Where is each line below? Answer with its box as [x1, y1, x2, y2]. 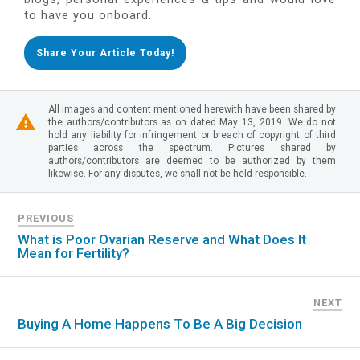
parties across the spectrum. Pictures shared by [48, 142, 336, 154]
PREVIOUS [18, 212, 75, 225]
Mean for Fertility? [18, 245, 130, 262]
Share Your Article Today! [36, 47, 174, 59]
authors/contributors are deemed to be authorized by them [48, 155, 336, 167]
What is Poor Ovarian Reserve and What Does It [18, 231, 307, 248]
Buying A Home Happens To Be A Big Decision [18, 316, 303, 333]
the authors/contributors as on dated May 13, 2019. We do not [48, 117, 336, 129]
